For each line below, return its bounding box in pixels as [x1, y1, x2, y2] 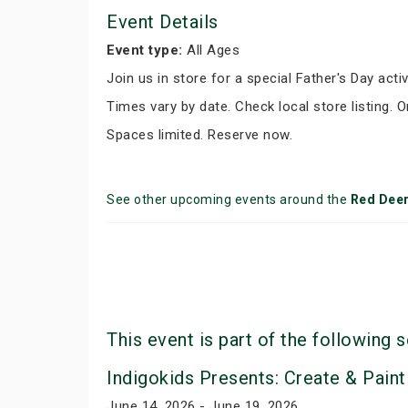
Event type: [107, 42, 183, 58]
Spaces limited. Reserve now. [107, 127, 292, 143]
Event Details [107, 11, 219, 33]
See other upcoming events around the [107, 192, 351, 207]
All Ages [182, 42, 240, 58]
